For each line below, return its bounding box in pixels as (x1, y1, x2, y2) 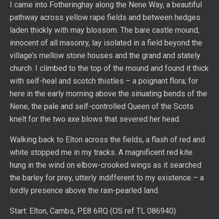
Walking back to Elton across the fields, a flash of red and (10, 135, 205, 144)
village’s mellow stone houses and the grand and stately (10, 51, 200, 60)
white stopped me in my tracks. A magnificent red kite (10, 148, 193, 157)
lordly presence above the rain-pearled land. (10, 186, 159, 195)
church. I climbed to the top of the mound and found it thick (10, 64, 209, 73)
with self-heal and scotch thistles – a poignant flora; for (10, 76, 198, 86)
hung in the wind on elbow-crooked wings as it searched (10, 160, 201, 170)
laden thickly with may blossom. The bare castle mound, (10, 25, 199, 35)
